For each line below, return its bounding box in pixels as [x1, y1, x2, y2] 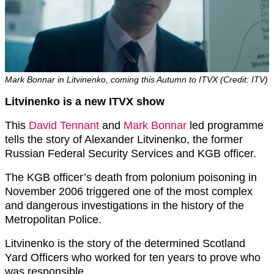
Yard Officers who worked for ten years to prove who [5, 251, 261, 264]
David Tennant [29, 119, 99, 131]
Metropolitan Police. [5, 213, 102, 226]
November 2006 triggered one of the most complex [5, 185, 253, 198]
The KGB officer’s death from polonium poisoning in [5, 171, 257, 183]
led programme [187, 119, 264, 131]
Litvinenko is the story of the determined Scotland [5, 237, 245, 250]
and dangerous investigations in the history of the [5, 199, 244, 212]
